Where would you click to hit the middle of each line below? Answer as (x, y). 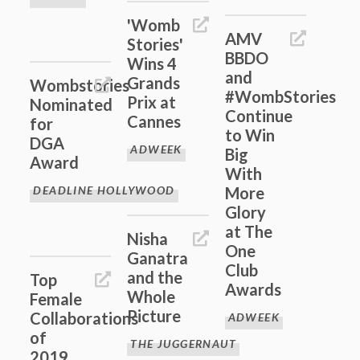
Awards (253, 290)
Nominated (72, 104)
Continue (258, 116)
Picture (154, 315)
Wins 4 (152, 63)
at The (248, 232)
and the (155, 277)
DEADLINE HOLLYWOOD (104, 190)
